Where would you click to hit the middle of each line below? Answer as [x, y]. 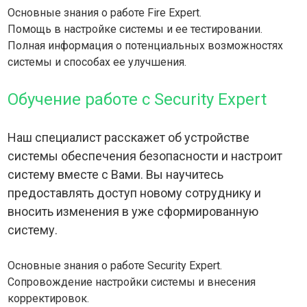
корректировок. [49, 299]
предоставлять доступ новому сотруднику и [135, 193]
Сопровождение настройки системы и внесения [132, 282]
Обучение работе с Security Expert [137, 100]
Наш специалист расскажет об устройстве [129, 138]
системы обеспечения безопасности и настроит [145, 156]
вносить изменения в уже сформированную [133, 212]
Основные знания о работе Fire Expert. [105, 13]
